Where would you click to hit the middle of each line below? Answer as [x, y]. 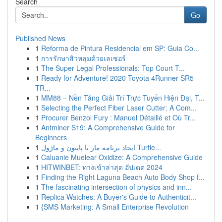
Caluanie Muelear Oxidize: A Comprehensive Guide [122, 157]
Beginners [51, 137]
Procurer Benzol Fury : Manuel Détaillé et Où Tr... [118, 117]
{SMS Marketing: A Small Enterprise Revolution [115, 207]
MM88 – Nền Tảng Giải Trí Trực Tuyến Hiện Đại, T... [123, 98]
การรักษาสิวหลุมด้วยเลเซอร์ [83, 58]
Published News [40, 38]
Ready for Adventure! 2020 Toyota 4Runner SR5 [117, 78]
